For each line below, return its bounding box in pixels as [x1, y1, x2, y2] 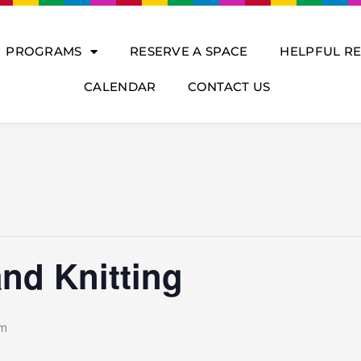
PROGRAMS [6, 44, 82, 59]
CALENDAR [84, 79, 156, 94]
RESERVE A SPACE [129, 44, 248, 59]
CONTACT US [188, 79, 271, 94]
